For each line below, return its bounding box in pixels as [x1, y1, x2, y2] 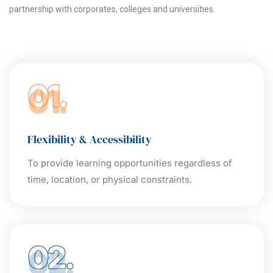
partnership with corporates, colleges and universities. [9, 4, 215, 14]
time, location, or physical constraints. [27, 173, 192, 185]
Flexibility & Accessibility [27, 131, 152, 147]
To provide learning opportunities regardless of [27, 157, 232, 169]
